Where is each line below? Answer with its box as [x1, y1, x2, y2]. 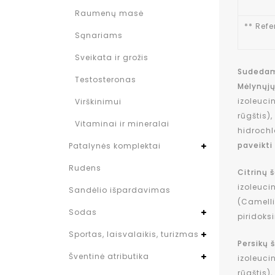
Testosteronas [75, 74, 136, 85]
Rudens [69, 163, 101, 173]
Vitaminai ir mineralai [75, 118, 169, 129]
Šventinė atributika [69, 251, 149, 261]
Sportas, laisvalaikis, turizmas [69, 229, 199, 239]
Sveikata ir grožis [75, 52, 149, 63]
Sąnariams [75, 30, 123, 41]
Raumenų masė [75, 8, 144, 18]
